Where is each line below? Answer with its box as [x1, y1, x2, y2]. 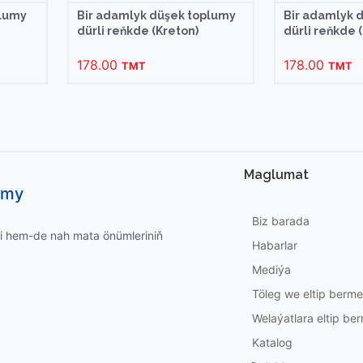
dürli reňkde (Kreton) [77, 23, 199, 37]
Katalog [252, 335, 293, 349]
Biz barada [252, 213, 310, 228]
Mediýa [252, 262, 291, 276]
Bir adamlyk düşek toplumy [77, 8, 237, 22]
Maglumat [244, 166, 309, 182]
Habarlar [252, 237, 297, 252]
